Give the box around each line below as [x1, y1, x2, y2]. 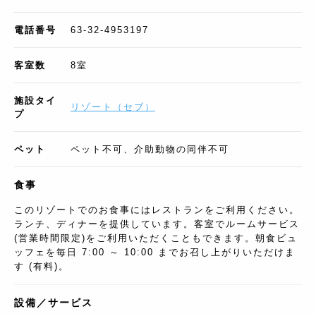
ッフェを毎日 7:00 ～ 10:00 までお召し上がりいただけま [14, 247, 296, 258]
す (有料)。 [14, 261, 69, 272]
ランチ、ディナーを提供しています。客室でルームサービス [14, 219, 300, 230]
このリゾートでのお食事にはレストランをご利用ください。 [14, 205, 300, 216]
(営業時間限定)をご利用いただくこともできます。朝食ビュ [14, 233, 298, 244]
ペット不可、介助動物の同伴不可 [71, 144, 229, 155]
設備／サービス [14, 297, 93, 309]
